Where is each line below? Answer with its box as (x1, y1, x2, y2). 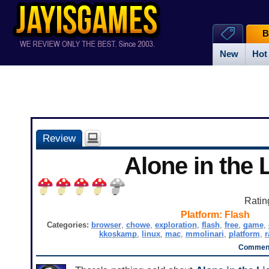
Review (42, 132, 76, 145)
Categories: (46, 220, 91, 230)
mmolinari (185, 229, 224, 239)
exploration (154, 220, 197, 230)
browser (91, 220, 121, 230)
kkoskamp (98, 229, 137, 239)
